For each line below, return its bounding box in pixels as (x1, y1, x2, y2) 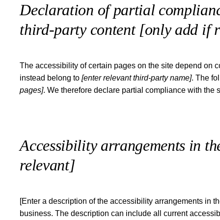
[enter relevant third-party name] (82, 73, 192, 82)
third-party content (20, 21, 139, 38)
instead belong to (20, 73, 82, 82)
